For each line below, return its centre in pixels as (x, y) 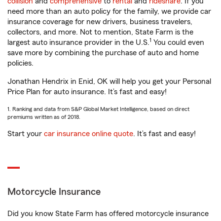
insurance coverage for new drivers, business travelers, (100, 22)
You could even (178, 42)
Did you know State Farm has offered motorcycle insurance (108, 214)
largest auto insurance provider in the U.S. (78, 42)
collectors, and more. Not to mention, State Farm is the (100, 32)
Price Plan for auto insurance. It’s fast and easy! (87, 92)
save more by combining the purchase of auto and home (103, 53)
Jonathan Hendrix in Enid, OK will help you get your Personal (109, 81)
